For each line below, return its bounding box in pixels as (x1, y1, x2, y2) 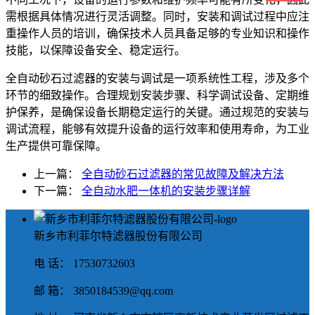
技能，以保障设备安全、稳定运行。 (6, 44, 186, 56)
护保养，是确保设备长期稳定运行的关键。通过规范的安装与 (6, 105, 309, 118)
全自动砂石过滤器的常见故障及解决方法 (82, 167, 284, 180)
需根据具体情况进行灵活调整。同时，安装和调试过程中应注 (6, 10, 309, 22)
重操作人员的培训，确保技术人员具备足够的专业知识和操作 (6, 27, 309, 39)
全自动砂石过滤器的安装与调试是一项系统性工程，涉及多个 (6, 72, 309, 84)
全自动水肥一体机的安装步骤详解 (82, 184, 250, 197)
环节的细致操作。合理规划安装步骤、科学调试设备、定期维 (6, 89, 309, 101)
